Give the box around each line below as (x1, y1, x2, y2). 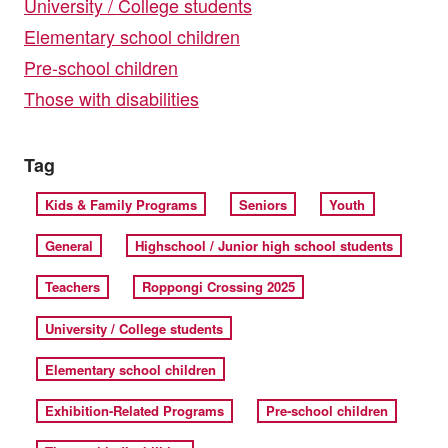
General (44, 235, 93, 255)
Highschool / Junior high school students (135, 235, 394, 255)
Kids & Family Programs (44, 194, 197, 214)
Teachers (44, 277, 100, 297)
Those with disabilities (23, 84, 199, 111)
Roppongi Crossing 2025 (142, 277, 296, 297)
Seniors (239, 194, 288, 214)
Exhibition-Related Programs (44, 401, 224, 421)
